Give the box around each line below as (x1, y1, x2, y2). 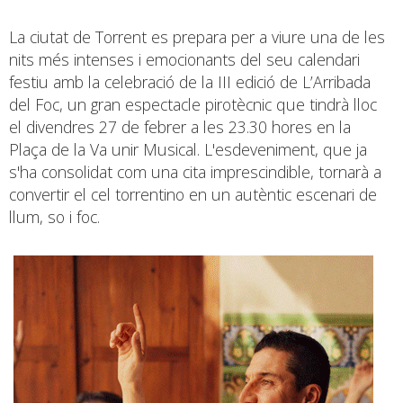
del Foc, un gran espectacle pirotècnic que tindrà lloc (9, 93, 377, 115)
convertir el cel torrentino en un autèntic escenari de (9, 183, 377, 205)
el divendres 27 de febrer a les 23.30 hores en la (9, 115, 351, 138)
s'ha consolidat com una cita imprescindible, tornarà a (9, 160, 381, 183)
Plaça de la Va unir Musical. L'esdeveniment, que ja (9, 138, 367, 160)
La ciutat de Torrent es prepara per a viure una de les (9, 25, 385, 48)
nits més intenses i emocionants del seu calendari (9, 48, 360, 70)
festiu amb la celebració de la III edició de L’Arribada (9, 70, 371, 93)
